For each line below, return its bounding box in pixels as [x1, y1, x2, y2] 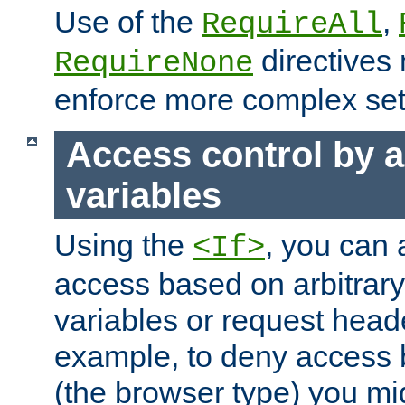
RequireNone [54, 46, 253, 81]
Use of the [54, 5, 202, 40]
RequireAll [202, 7, 382, 42]
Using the [54, 228, 193, 263]
